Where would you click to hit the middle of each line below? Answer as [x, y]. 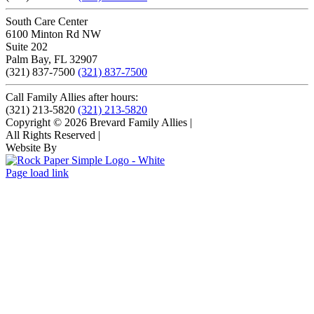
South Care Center [47, 22]
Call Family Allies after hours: [72, 97]
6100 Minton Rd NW [53, 34]
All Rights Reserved [52, 135]
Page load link [37, 173]
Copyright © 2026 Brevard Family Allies [98, 123]
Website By [31, 148]
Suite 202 [27, 47]
